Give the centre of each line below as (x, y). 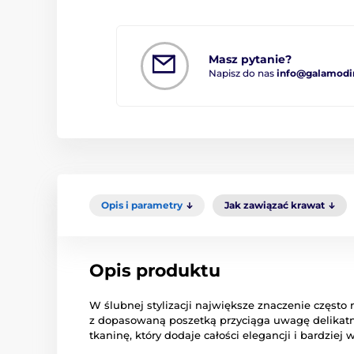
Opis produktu (155, 270)
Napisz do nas (243, 73)
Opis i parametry (142, 205)
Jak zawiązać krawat (275, 205)
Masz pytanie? (250, 59)
